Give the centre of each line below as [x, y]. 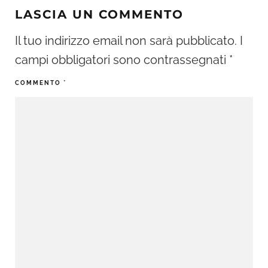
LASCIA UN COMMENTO [99, 14]
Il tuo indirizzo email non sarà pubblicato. [126, 40]
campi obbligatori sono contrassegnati [122, 60]
